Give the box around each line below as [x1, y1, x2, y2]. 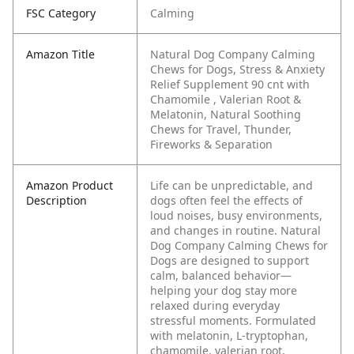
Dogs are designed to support [150, 253, 309, 269]
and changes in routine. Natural [150, 223, 321, 239]
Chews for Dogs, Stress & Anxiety [150, 62, 325, 77]
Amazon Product [26, 178, 113, 194]
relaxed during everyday [150, 298, 280, 314]
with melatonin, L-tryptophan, [150, 328, 308, 344]
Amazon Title [26, 47, 95, 62]
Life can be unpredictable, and [150, 178, 313, 194]
